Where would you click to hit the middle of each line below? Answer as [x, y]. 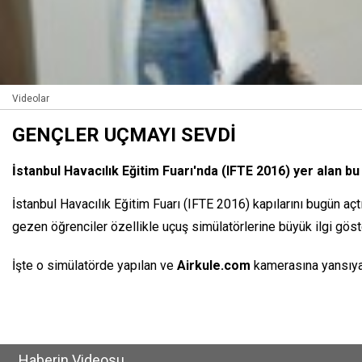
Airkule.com [215, 265]
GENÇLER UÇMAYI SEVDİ [124, 135]
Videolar [31, 98]
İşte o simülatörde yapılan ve [95, 265]
